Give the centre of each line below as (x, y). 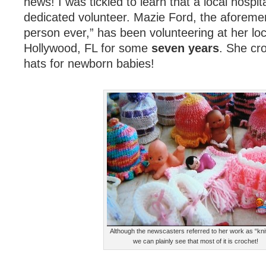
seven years (185, 48)
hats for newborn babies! (89, 64)
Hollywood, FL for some (88, 48)
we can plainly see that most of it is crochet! (196, 241)
